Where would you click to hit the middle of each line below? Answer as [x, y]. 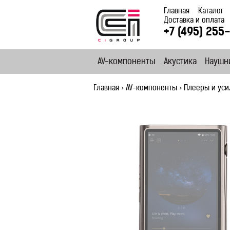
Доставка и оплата [194, 21]
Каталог [211, 12]
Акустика [180, 62]
